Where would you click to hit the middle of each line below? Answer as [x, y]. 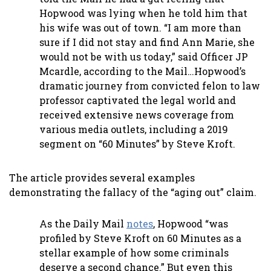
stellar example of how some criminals [134, 253]
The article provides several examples [102, 178]
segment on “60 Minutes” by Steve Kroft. [137, 144]
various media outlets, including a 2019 [134, 129]
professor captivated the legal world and [138, 100]
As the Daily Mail [83, 224]
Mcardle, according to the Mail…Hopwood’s [142, 71]
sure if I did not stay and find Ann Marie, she [147, 42]
